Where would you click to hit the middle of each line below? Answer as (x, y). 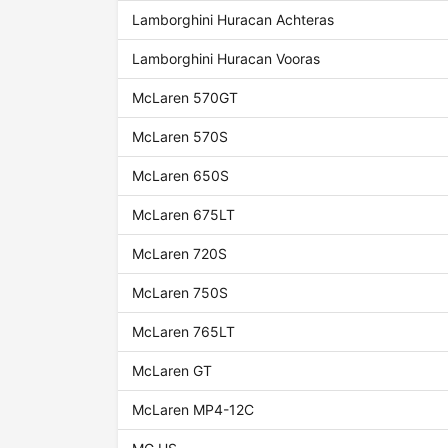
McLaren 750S (180, 293)
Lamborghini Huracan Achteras (233, 20)
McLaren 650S (181, 176)
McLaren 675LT (184, 215)
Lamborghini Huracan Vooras (226, 59)
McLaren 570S (180, 137)
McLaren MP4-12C (193, 410)
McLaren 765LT (184, 332)
